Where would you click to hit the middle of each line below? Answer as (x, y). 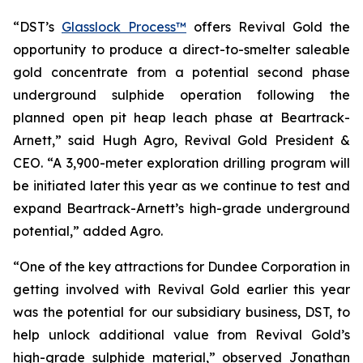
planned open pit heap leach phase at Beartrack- (181, 117)
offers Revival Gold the (268, 27)
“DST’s (37, 27)
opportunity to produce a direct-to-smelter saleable (181, 49)
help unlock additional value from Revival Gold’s (181, 335)
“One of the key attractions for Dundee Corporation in (181, 267)
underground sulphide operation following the (181, 95)
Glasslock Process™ (124, 27)
